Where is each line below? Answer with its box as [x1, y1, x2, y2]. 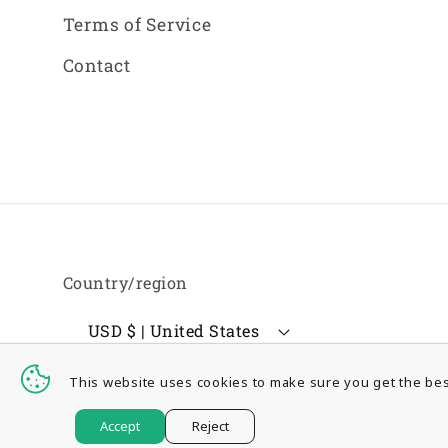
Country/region [62, 271, 188, 293]
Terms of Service [62, 13, 212, 37]
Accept [100, 417, 140, 435]
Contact [62, 53, 131, 77]
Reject [191, 417, 229, 435]
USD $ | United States [126, 320, 259, 342]
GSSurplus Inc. [121, 408, 227, 426]
